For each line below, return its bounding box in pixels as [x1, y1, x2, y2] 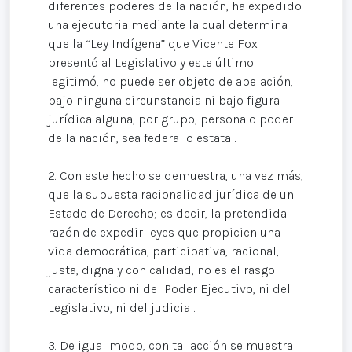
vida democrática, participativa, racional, [48, 244, 279, 259]
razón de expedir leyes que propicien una [48, 225, 280, 240]
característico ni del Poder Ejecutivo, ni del [48, 281, 291, 297]
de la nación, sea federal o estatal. [48, 130, 236, 146]
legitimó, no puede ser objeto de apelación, [48, 74, 293, 90]
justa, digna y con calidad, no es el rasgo [48, 262, 275, 278]
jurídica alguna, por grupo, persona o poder [48, 112, 293, 127]
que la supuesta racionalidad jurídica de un [48, 187, 294, 203]
